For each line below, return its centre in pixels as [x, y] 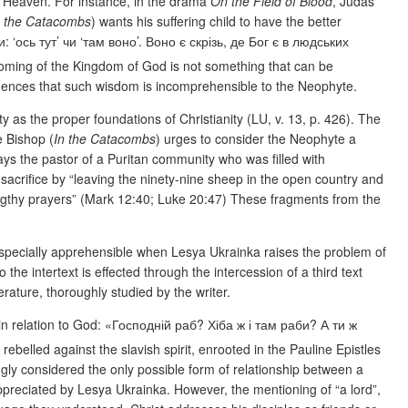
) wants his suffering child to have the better [216, 21]
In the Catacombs [105, 139]
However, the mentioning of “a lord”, [277, 388]
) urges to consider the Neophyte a [256, 139]
